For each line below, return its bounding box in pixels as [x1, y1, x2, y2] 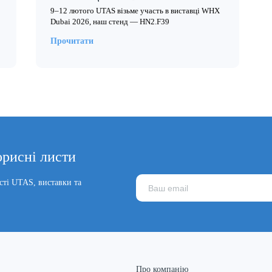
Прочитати [50, 36, 93, 46]
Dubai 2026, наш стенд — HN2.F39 [50, 17, 169, 26]
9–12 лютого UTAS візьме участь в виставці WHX [50, 6, 220, 15]
